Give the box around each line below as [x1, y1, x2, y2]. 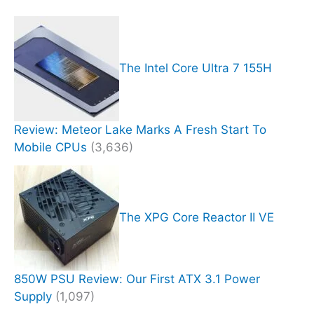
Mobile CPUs [14, 140, 87, 155]
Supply [14, 289, 52, 304]
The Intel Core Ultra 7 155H [119, 60, 272, 75]
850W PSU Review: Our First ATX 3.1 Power [14, 272, 260, 287]
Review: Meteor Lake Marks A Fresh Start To [14, 123, 266, 137]
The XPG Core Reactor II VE [119, 210, 274, 224]
